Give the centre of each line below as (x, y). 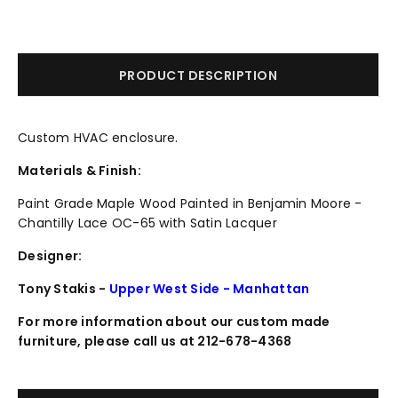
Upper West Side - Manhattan (209, 288)
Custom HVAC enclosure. (98, 137)
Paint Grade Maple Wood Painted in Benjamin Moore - (190, 203)
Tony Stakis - (64, 288)
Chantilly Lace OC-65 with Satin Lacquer (147, 223)
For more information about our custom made (174, 321)
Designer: (50, 255)
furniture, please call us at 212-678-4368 (155, 341)
